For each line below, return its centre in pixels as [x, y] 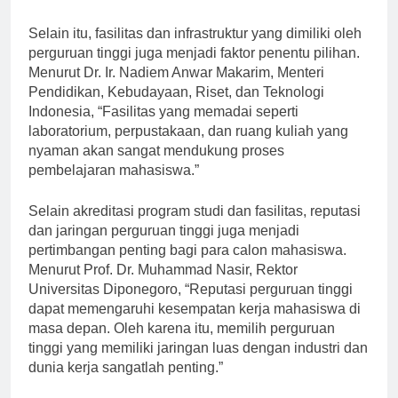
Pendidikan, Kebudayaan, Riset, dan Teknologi [176, 107]
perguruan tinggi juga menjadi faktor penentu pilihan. [194, 68]
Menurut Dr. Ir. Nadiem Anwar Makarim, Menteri [176, 88]
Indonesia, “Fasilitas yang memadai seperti [163, 127]
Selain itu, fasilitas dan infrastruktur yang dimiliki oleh [195, 49]
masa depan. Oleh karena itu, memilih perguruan [182, 344]
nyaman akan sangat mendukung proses [156, 166]
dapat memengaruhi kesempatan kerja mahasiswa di [195, 324]
